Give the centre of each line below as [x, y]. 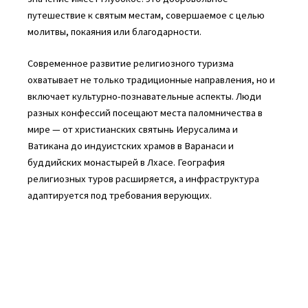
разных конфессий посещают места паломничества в [145, 112]
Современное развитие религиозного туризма [130, 63]
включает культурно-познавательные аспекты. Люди [144, 96]
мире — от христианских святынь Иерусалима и [132, 129]
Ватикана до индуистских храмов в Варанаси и [130, 145]
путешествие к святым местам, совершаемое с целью [146, 15]
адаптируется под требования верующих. [119, 195]
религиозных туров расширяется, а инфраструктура [143, 178]
